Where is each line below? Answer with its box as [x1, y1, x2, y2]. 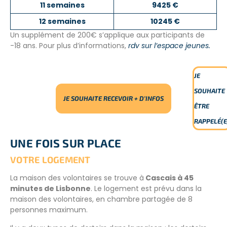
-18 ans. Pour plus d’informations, [10, 41, 128, 51]
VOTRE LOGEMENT [10, 154, 91, 166]
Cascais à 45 [144, 173, 194, 183]
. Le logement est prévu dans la [91, 183, 202, 194]
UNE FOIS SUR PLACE [10, 136, 122, 150]
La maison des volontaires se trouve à [10, 173, 144, 183]
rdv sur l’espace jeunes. [128, 41, 210, 51]
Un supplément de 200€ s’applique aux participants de [10, 30, 205, 41]
